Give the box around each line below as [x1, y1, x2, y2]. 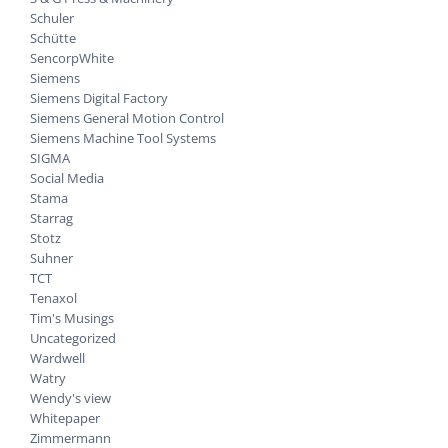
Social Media [30, 168, 104, 187]
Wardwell [30, 348, 85, 367]
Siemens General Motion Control [30, 108, 224, 127]
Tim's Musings [30, 308, 114, 327]
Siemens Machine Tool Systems [30, 128, 216, 147]
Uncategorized [30, 328, 116, 347]
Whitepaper [30, 408, 100, 427]
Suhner [30, 248, 73, 267]
